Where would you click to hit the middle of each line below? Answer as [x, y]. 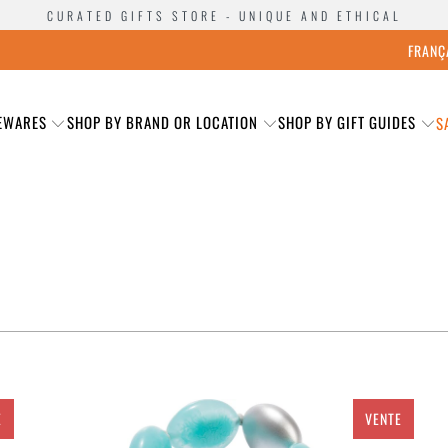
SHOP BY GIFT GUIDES [346, 121]
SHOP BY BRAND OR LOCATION [164, 121]
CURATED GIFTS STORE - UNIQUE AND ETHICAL [224, 15]
